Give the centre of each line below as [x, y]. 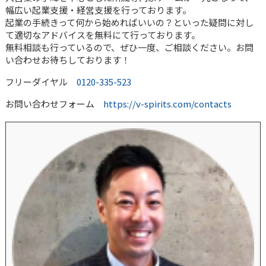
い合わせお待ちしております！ [67, 60]
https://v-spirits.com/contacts [167, 104]
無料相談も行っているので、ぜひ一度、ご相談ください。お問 [129, 47]
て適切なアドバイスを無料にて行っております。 [102, 35]
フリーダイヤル [41, 82]
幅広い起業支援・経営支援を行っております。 [98, 10]
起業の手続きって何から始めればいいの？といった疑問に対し [129, 23]
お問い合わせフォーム [54, 104]
